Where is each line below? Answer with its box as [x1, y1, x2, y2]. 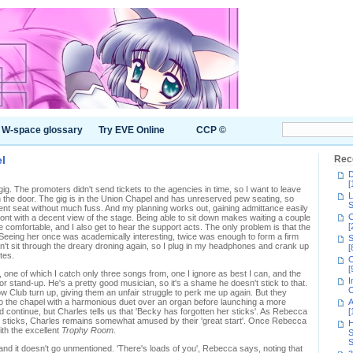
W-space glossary [2, 124, 83, 136]
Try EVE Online [98, 124, 165, 136]
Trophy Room [61, 325, 113, 335]
